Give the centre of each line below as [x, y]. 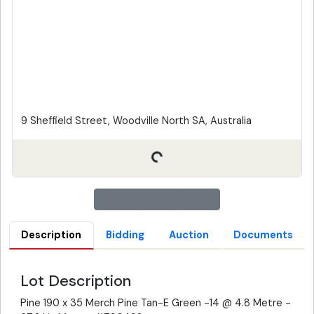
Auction [189, 235]
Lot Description [76, 281]
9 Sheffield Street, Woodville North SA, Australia [136, 121]
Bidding [125, 235]
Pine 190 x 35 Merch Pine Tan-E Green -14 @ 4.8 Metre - [156, 303]
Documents [263, 235]
